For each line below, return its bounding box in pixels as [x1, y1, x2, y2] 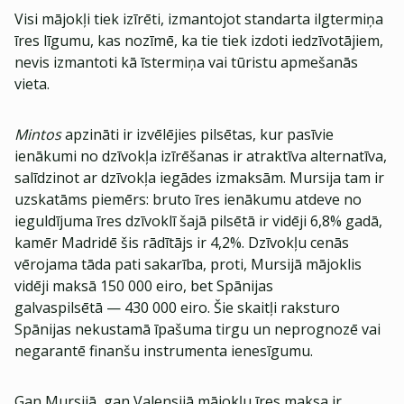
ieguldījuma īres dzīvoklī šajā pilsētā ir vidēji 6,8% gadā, [14, 211, 382, 231]
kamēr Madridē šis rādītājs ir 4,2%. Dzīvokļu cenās [14, 233, 349, 252]
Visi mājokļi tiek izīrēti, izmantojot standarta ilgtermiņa [14, 9, 383, 29]
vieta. [14, 74, 50, 94]
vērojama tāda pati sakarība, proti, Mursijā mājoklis [14, 254, 362, 274]
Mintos [14, 124, 61, 144]
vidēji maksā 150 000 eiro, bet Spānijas [14, 276, 273, 296]
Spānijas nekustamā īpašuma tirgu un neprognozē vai [14, 319, 381, 339]
